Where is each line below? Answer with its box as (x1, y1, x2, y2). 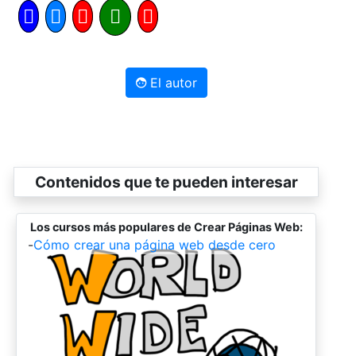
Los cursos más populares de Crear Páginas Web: (29, 220, 303, 234)
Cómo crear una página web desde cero (33, 237, 276, 253)
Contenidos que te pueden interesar (34, 172, 298, 192)
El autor (145, 75, 197, 91)
